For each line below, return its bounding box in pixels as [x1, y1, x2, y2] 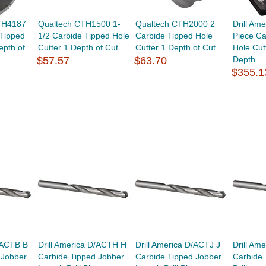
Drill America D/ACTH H [37, 240, 126, 249]
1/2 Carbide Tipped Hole [37, 31, 129, 40]
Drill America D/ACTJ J [135, 240, 221, 249]
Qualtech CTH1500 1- [37, 19, 121, 28]
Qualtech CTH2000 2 [135, 19, 216, 28]
